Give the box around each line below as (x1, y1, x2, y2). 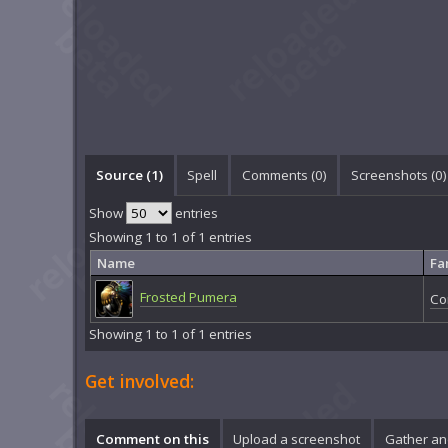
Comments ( (241, 165, 315, 184)
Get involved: (85, 368, 195, 393)
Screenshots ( (350, 165, 435, 184)
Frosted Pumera (139, 288, 237, 307)
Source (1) (95, 165, 163, 184)
